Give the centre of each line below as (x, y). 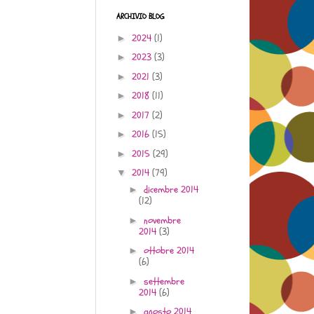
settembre (164, 281)
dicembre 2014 (171, 190)
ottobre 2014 (169, 251)
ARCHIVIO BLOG (140, 17)
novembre (162, 220)
